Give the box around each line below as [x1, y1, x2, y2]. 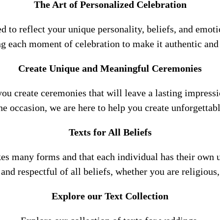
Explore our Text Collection [52, 191, 168, 201]
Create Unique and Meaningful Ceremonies [18, 63, 202, 74]
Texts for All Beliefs [68, 127, 152, 137]
